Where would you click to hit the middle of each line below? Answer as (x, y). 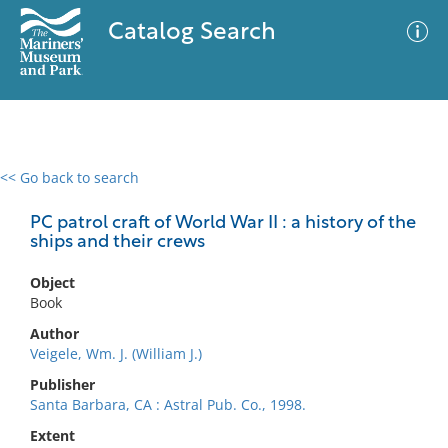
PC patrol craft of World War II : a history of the (223, 223)
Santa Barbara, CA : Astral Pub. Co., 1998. (168, 404)
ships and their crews (117, 242)
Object (52, 282)
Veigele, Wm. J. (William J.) (116, 353)
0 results (44, 189)
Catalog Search (191, 33)
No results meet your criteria (220, 300)
